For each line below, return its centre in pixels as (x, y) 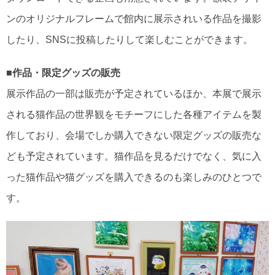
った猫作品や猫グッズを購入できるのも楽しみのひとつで (134, 177)
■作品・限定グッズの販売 (63, 73)
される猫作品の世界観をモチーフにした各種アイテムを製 (134, 114)
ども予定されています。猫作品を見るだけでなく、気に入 (134, 156)
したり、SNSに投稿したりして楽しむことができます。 (130, 40)
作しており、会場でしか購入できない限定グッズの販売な (134, 135)
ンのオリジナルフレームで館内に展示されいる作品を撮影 (134, 19)
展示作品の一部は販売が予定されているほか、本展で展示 (134, 94)
